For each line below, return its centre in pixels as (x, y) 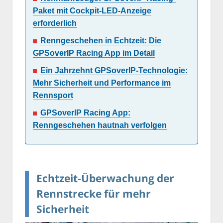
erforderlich (55, 23)
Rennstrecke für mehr (94, 193)
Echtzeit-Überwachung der (105, 178)
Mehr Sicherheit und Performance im (102, 83)
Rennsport (53, 96)
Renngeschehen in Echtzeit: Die (101, 41)
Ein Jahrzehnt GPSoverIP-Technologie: (114, 71)
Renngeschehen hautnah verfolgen (100, 125)
